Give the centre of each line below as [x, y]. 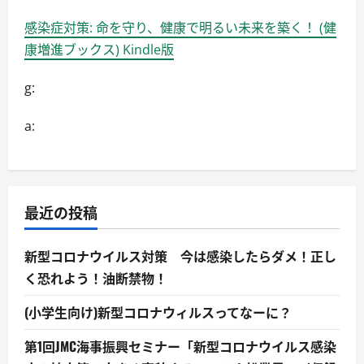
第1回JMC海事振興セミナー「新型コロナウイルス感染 [180, 346]
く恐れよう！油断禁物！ [96, 277]
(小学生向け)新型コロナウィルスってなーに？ [158, 312]
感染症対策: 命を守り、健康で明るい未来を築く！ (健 [180, 27]
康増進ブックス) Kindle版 [99, 49]
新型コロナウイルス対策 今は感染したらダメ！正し [180, 256]
